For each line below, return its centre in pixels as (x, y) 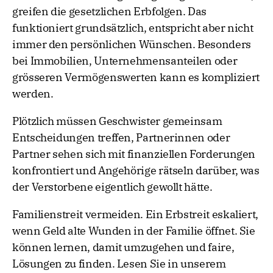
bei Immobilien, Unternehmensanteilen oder (125, 61)
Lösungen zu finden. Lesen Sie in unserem (119, 264)
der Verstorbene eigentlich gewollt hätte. (112, 187)
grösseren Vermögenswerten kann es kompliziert (136, 77)
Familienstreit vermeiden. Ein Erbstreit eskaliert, (136, 214)
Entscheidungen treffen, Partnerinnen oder (121, 138)
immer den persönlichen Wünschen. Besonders (132, 44)
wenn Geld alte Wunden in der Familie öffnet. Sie (134, 231)
